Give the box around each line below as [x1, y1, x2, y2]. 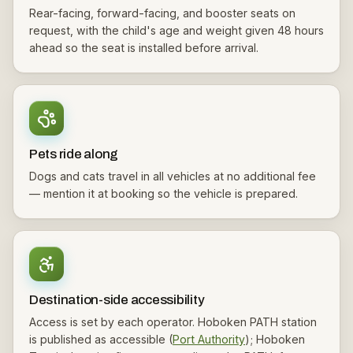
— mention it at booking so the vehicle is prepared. [29, 187, 298, 200]
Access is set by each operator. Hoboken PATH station [29, 315, 317, 329]
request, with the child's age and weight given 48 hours [29, 24, 324, 37]
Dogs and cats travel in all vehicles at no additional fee [29, 169, 316, 183]
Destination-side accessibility [29, 292, 205, 307]
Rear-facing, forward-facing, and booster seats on [29, 6, 295, 20]
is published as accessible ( [29, 333, 173, 346]
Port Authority [173, 333, 245, 346]
